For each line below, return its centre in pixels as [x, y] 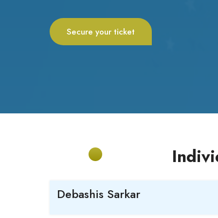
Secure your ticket [101, 31]
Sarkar [122, 194]
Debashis [80, 194]
